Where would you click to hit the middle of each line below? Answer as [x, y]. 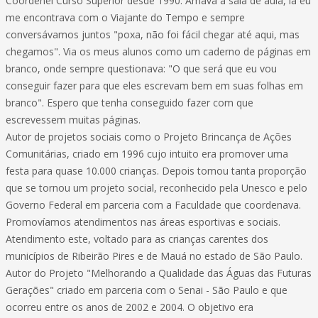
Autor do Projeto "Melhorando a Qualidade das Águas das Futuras [159, 273]
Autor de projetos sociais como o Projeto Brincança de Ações [149, 137]
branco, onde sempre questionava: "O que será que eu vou [141, 68]
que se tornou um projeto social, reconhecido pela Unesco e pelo [157, 188]
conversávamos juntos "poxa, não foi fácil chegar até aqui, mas [153, 34]
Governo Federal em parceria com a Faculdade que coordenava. [153, 205]
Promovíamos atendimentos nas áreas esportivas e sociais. [143, 222]
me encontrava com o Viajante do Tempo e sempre [125, 17]
